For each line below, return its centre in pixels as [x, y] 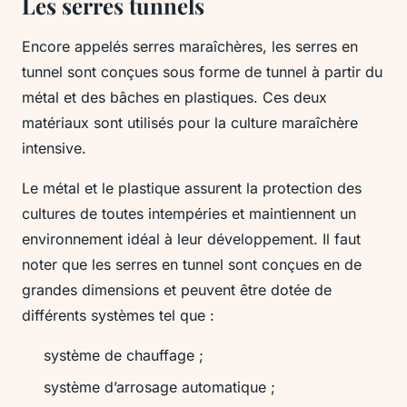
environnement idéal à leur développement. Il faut [191, 239]
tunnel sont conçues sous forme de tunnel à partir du [202, 72]
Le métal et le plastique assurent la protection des [192, 189]
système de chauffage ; [124, 356]
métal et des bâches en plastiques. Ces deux [174, 98]
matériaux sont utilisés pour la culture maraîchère [190, 123]
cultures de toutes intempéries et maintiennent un [189, 214]
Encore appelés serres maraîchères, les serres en [190, 47]
